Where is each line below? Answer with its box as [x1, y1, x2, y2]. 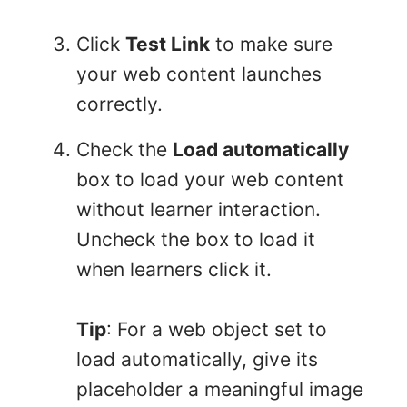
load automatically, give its [76, 348, 318, 372]
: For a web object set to [106, 318, 327, 342]
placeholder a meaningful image [76, 378, 363, 402]
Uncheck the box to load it [76, 228, 315, 252]
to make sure [210, 33, 333, 56]
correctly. [76, 93, 163, 116]
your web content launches [76, 63, 322, 86]
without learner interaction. [76, 198, 321, 222]
